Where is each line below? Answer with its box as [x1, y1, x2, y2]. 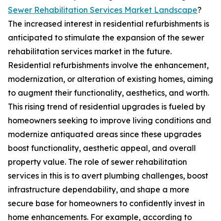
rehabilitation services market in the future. [8, 46, 172, 57]
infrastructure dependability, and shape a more [8, 184, 189, 195]
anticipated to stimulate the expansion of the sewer [8, 33, 204, 43]
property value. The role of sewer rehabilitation [8, 157, 187, 167]
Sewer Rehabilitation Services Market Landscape [8, 5, 197, 15]
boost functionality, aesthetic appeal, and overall [8, 143, 196, 153]
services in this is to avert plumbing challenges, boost [8, 171, 208, 181]
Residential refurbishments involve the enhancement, [8, 60, 209, 71]
